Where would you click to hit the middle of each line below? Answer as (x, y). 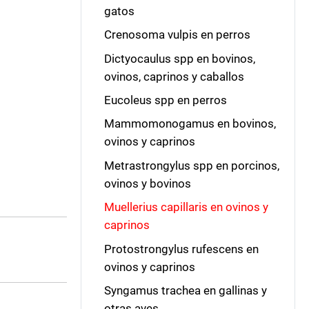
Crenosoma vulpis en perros (177, 35)
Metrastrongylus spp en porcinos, (191, 165)
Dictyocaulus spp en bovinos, (179, 58)
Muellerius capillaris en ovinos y (186, 207)
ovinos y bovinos (147, 183)
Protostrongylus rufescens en (181, 249)
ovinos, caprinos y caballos (174, 76)
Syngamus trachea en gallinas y (185, 290)
